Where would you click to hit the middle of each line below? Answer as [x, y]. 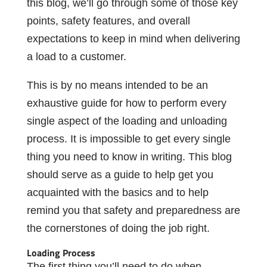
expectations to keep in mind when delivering [133, 38]
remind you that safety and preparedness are [133, 210]
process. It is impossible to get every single [128, 139]
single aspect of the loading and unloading [127, 121]
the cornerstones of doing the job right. [118, 228]
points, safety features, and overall [108, 21]
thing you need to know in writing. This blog [129, 156]
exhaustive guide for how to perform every [126, 103]
